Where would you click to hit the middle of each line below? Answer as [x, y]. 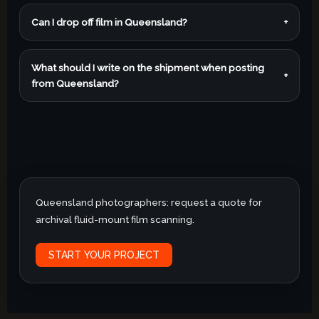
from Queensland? [75, 83]
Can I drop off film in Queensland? [110, 22]
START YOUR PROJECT [104, 255]
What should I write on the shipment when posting [148, 67]
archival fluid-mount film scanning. [115, 219]
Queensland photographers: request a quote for [149, 202]
